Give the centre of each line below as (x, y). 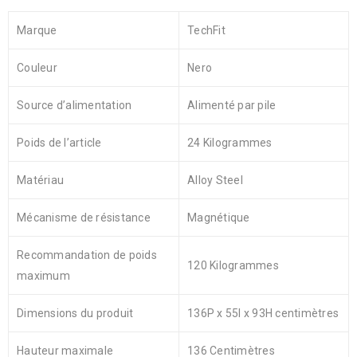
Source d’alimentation (75, 106)
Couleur (37, 68)
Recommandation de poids (87, 255)
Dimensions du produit (75, 314)
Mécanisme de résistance (84, 218)
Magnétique (219, 218)
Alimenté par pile (232, 106)
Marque (37, 31)
